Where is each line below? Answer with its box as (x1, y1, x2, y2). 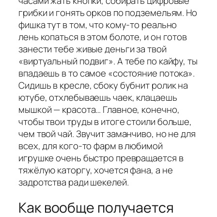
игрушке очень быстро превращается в (18, 151, 184, 164)
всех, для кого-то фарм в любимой (18, 139, 163, 152)
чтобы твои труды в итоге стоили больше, (18, 115, 192, 128)
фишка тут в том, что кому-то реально (18, 18, 177, 31)
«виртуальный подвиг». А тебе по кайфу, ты (18, 54, 198, 67)
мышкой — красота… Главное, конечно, (18, 103, 180, 116)
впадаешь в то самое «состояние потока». (18, 66, 195, 79)
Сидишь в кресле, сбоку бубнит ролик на (18, 78, 188, 92)
